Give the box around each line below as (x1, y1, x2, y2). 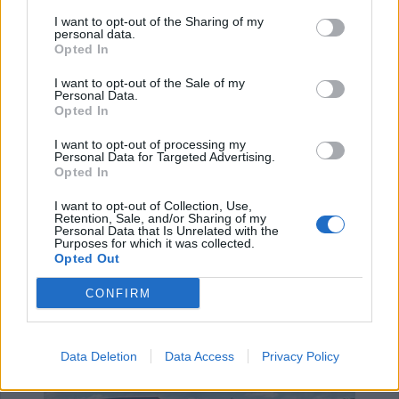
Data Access (164, 349, 234, 363)
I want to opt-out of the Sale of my (54, 76, 245, 90)
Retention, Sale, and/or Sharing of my (54, 211, 266, 225)
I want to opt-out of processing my (54, 137, 246, 151)
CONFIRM (85, 286, 151, 300)
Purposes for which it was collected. (54, 236, 255, 250)
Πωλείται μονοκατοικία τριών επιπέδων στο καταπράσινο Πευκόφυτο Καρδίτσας (325, 241, 338, 257)
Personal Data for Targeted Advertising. (54, 150, 275, 164)
